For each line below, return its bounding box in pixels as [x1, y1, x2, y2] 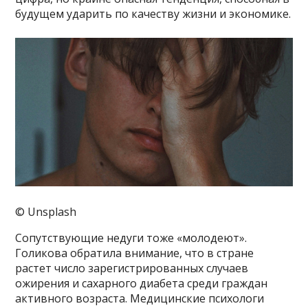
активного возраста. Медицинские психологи [15, 291, 265, 307]
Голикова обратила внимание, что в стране [15, 245, 254, 261]
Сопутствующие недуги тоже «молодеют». [15, 230, 247, 246]
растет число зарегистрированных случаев [15, 261, 249, 276]
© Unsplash [15, 204, 77, 220]
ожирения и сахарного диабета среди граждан [15, 276, 268, 291]
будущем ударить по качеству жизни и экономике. [15, 5, 291, 21]
